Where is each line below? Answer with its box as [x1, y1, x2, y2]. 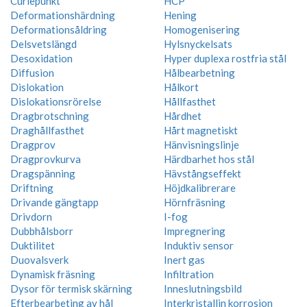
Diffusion [10, 66, 54, 79]
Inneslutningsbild [164, 282, 242, 295]
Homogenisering [164, 23, 240, 36]
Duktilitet [10, 238, 55, 251]
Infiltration [164, 267, 214, 280]
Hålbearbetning [164, 66, 235, 79]
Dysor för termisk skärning [10, 282, 132, 295]
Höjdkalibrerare [164, 181, 236, 194]
